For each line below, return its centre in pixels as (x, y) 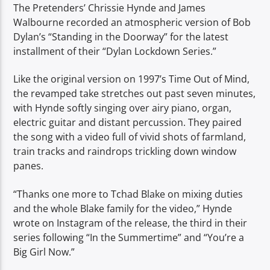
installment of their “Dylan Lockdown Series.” (115, 51)
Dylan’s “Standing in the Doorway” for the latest (121, 36)
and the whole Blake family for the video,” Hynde (123, 208)
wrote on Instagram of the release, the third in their (130, 223)
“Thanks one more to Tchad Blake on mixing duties (128, 194)
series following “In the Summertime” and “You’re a (129, 237)
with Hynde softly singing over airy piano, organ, (123, 108)
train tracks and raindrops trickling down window (125, 152)
